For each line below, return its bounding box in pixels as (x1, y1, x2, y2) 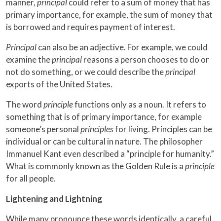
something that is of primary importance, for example (6, 111, 202, 122)
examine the (6, 54, 52, 65)
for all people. (6, 173, 56, 184)
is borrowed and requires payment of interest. (6, 22, 175, 33)
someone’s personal (6, 124, 80, 135)
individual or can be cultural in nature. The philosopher (6, 136, 203, 147)
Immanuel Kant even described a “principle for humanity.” (6, 148, 214, 159)
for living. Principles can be (115, 124, 212, 135)
